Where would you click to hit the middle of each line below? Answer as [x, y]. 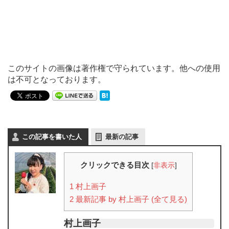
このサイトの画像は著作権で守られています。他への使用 [114, 68]
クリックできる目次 [114, 165]
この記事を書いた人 [52, 136]
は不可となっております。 [57, 79]
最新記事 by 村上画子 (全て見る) [130, 199]
